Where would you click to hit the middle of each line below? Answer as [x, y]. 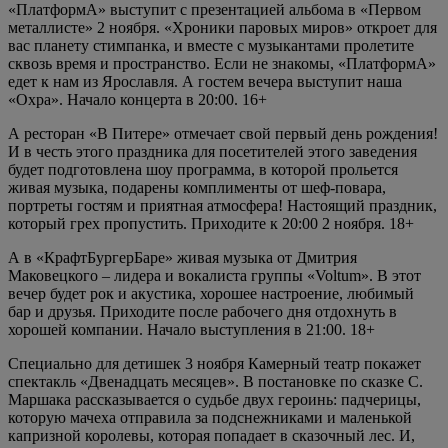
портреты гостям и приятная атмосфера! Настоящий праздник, [222, 205]
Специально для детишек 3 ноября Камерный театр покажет [214, 363]
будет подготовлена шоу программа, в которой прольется [203, 169]
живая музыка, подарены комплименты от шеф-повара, [197, 187]
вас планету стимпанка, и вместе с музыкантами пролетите [211, 45]
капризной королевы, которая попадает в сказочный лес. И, [211, 435]
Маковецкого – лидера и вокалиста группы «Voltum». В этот [214, 275]
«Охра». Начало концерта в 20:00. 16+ [137, 99]
